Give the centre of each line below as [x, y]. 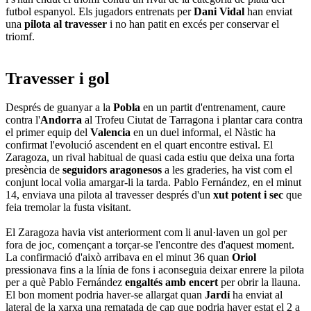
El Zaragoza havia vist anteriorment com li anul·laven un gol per [146, 233]
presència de [34, 170]
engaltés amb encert [173, 283]
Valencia [112, 133]
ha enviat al [258, 295]
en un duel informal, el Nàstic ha [204, 133]
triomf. [20, 36]
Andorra [62, 120]
